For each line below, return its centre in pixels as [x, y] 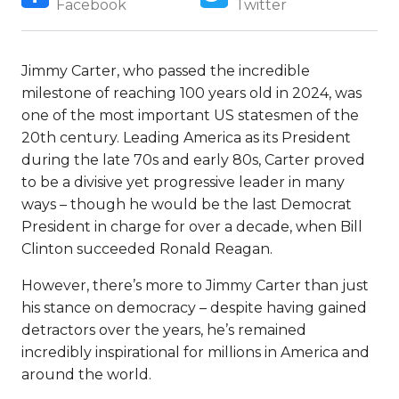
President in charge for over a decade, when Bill [192, 227]
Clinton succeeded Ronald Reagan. [147, 249]
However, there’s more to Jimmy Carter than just [195, 285]
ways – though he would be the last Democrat [187, 204]
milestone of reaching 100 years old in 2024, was [191, 93]
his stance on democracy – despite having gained [194, 308]
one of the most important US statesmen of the [190, 115]
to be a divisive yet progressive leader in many [183, 182]
